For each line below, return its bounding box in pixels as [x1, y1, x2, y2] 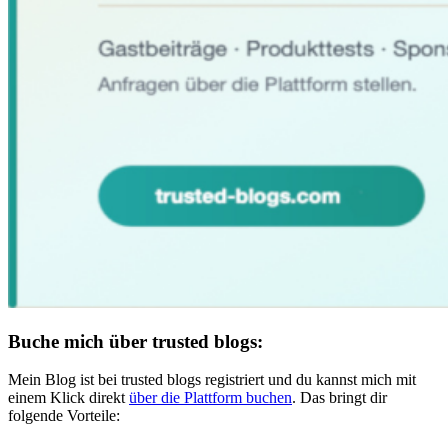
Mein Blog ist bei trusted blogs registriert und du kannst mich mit [8, 371, 416, 389]
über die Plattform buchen [129, 389, 292, 407]
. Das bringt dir [292, 389, 387, 407]
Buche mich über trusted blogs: [8, 330, 263, 352]
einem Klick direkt [8, 389, 129, 407]
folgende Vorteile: [8, 407, 120, 425]
